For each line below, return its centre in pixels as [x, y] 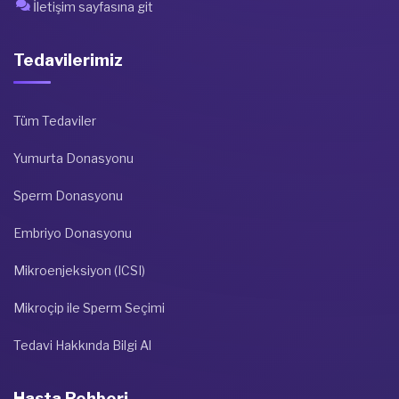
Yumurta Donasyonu [73, 159]
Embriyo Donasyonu [73, 233]
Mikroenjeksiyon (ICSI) [79, 271]
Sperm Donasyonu [68, 196]
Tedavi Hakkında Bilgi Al [82, 346]
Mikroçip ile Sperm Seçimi [89, 308]
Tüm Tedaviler [55, 121]
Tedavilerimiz [68, 61]
